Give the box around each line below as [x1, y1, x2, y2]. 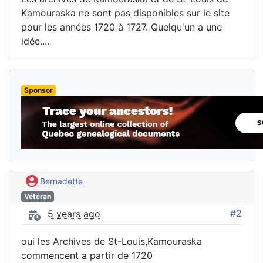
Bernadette [38, 176, 83, 186]
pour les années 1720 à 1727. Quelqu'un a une [21, 21, 222, 33]
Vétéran [23, 192, 51, 201]
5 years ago [48, 208, 100, 220]
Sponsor [23, 85, 53, 95]
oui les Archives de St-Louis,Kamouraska [21, 235, 202, 248]
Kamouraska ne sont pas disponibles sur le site [21, 6, 230, 19]
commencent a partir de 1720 [21, 249, 153, 262]
